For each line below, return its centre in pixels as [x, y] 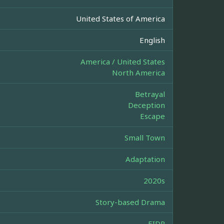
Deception [146, 105]
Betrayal [150, 94]
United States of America [120, 19]
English [152, 40]
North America [138, 73]
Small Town [145, 138]
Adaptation [145, 159]
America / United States [123, 62]
